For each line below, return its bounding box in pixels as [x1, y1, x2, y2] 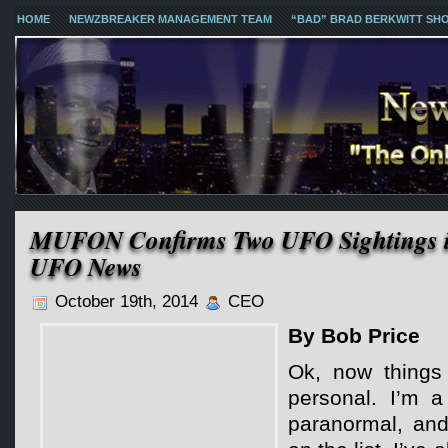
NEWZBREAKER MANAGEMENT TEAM [69, 13, 272, 25]
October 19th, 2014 [50, 292, 203, 311]
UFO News [30, 249, 142, 284]
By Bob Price [288, 324, 420, 348]
